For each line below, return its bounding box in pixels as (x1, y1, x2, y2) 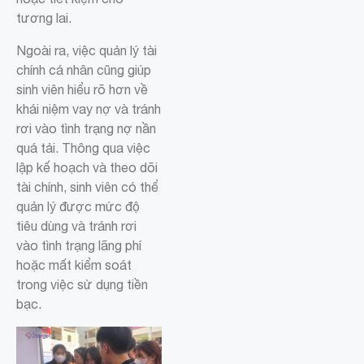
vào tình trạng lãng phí (16, 238, 141, 253)
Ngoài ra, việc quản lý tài (16, 43, 157, 58)
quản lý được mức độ (16, 199, 140, 214)
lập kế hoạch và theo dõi (16, 160, 158, 175)
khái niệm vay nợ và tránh (16, 102, 161, 117)
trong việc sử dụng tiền (16, 277, 148, 292)
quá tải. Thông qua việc (16, 141, 150, 156)
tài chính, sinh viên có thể (16, 180, 158, 195)
